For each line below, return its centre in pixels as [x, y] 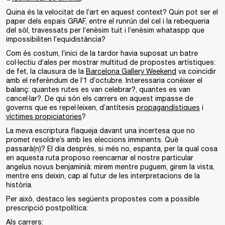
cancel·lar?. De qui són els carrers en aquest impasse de [100, 98]
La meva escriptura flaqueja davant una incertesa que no [100, 131]
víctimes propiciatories [44, 117]
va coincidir [196, 71]
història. [19, 185]
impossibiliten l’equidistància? [56, 39]
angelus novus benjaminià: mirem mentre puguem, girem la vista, [110, 167]
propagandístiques [168, 107]
